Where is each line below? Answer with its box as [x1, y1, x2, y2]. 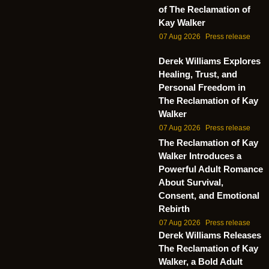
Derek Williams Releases [159, 230, 261, 241]
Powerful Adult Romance [159, 164, 263, 175]
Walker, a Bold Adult [159, 256, 243, 267]
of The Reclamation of [159, 4, 250, 15]
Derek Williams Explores [159, 55, 261, 66]
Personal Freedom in [159, 82, 246, 92]
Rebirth [159, 204, 190, 214]
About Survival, [159, 177, 223, 188]
